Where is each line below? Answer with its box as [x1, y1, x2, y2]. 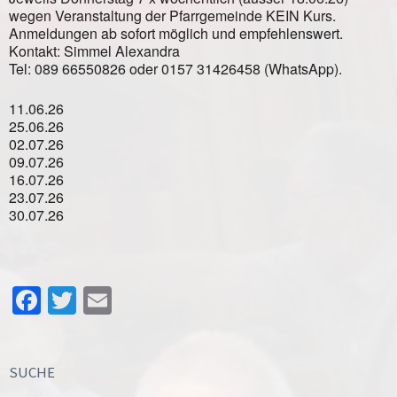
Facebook [41, 283, 154, 318]
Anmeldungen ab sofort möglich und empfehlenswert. [9, 23, 343, 43]
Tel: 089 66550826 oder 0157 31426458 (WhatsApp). [9, 58, 342, 79]
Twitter [76, 283, 161, 318]
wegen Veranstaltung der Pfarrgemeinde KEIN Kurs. [9, 5, 336, 26]
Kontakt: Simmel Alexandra [9, 41, 180, 61]
